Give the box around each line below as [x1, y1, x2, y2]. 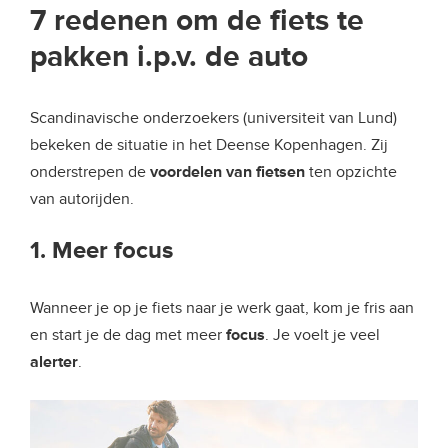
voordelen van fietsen [150, 161, 305, 182]
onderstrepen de [30, 161, 150, 182]
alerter [30, 351, 78, 372]
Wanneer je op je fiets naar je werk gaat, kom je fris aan [30, 297, 414, 318]
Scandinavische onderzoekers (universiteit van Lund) [30, 107, 397, 128]
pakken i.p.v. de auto [30, 38, 308, 75]
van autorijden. [30, 188, 134, 209]
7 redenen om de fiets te [30, 2, 364, 39]
